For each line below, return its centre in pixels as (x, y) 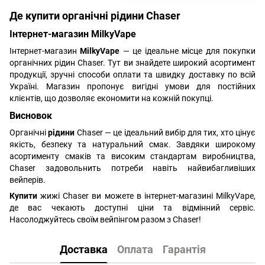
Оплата (135, 249)
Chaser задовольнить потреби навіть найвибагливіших (132, 168)
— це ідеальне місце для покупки (189, 51)
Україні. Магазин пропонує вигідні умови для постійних (132, 86)
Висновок (31, 116)
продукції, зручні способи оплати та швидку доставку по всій (132, 74)
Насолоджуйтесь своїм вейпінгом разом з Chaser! (105, 220)
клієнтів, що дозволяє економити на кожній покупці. (112, 98)
